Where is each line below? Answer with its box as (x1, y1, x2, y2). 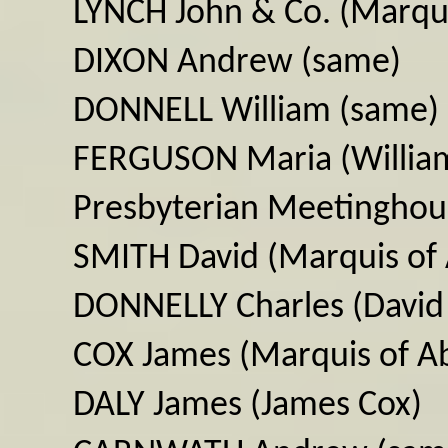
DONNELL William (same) (73, 93, 439, 130)
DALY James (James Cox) (73, 387, 422, 424)
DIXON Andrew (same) (73, 44, 401, 81)
